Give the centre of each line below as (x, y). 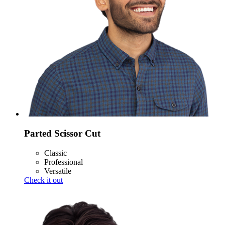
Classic (55, 153)
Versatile (58, 171)
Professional (64, 162)
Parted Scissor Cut (62, 134)
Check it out (43, 180)
